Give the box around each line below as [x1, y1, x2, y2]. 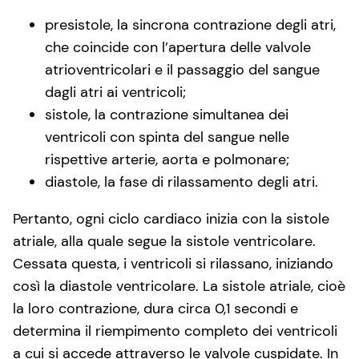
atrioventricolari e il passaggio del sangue [45, 59, 320, 79]
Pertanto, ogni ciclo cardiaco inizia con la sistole [13, 208, 329, 228]
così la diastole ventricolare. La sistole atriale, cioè [13, 276, 345, 296]
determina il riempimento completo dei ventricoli [13, 321, 337, 341]
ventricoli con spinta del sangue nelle [45, 127, 289, 147]
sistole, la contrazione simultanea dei [45, 104, 288, 124]
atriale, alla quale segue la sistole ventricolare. [13, 231, 316, 251]
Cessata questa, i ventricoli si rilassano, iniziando [13, 253, 333, 273]
